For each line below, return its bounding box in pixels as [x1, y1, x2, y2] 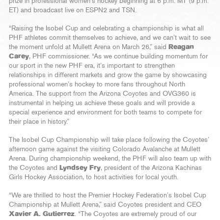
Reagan [168, 44, 194, 51]
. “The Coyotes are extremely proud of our [75, 211, 196, 218]
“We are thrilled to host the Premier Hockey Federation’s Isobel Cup [9, 192, 206, 199]
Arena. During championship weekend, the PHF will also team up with [9, 155, 211, 163]
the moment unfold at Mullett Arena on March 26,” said [9, 44, 168, 51]
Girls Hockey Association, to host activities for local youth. [9, 174, 178, 181]
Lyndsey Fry [59, 165, 101, 172]
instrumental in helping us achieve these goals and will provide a [9, 100, 195, 107]
